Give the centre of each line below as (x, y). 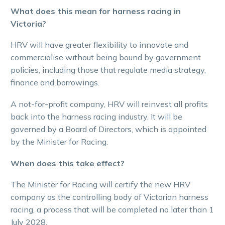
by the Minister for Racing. (59, 141)
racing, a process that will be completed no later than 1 (112, 210)
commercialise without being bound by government (106, 58)
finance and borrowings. (55, 83)
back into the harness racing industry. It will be (96, 116)
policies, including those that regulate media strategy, (108, 70)
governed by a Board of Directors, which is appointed (108, 129)
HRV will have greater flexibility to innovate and (99, 45)
